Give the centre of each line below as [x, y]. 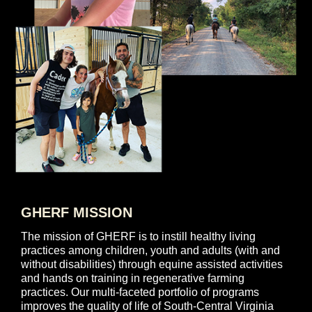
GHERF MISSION [77, 213]
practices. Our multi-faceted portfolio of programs [140, 292]
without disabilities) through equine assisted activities [152, 265]
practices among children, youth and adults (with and [150, 251]
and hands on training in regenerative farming [133, 279]
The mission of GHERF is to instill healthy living [138, 237]
